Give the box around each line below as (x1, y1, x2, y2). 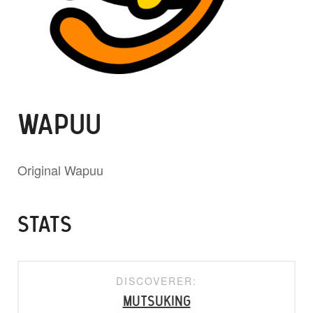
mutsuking (122, 295, 191, 310)
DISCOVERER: (116, 274, 197, 289)
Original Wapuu (17, 161, 103, 180)
